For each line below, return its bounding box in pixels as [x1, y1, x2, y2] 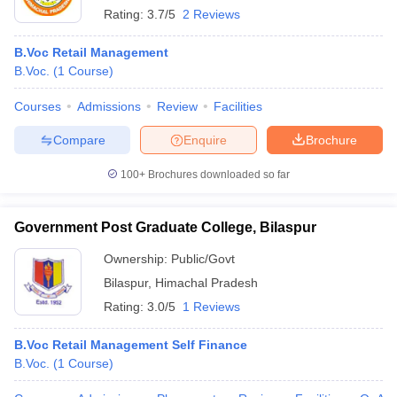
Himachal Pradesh [155, 276, 258, 290]
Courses [14, 99, 61, 113]
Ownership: [104, 252, 171, 266]
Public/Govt [171, 252, 235, 266]
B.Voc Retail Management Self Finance [14, 338, 247, 352]
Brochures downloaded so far [145, 168, 290, 181]
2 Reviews [183, 7, 240, 21]
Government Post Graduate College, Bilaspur [14, 220, 316, 235]
